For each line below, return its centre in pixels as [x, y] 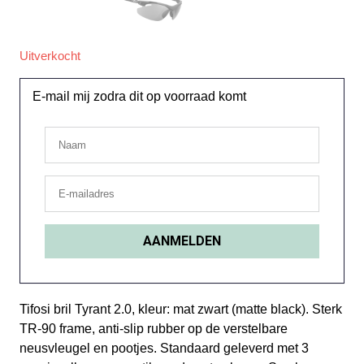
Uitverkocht [50, 56]
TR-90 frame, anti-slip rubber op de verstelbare [154, 329]
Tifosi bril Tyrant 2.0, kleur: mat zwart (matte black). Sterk [181, 309]
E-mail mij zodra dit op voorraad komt [139, 96]
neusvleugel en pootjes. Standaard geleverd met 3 [164, 348]
